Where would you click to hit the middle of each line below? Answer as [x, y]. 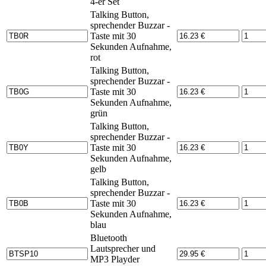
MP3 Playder [115, 259]
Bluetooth [109, 237]
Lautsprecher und [123, 248]
